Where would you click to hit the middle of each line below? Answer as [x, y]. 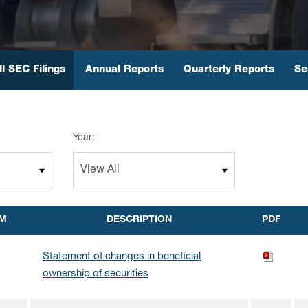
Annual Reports [124, 70]
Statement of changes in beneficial [122, 257]
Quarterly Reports [229, 70]
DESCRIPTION [139, 220]
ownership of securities [96, 274]
